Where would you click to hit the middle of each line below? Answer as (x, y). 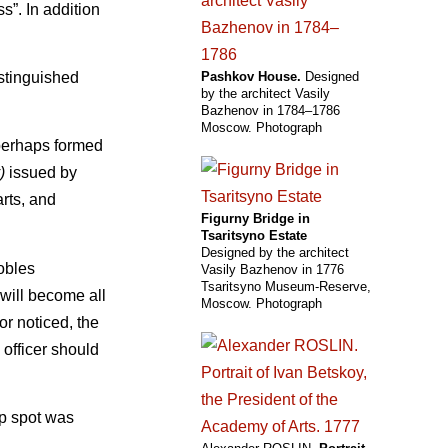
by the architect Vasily (265, 94)
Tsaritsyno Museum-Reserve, (286, 287)
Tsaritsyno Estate (254, 236)
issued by (41, 173)
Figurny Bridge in (255, 219)
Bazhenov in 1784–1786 (270, 111)
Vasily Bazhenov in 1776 (272, 270)
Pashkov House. (251, 77)
